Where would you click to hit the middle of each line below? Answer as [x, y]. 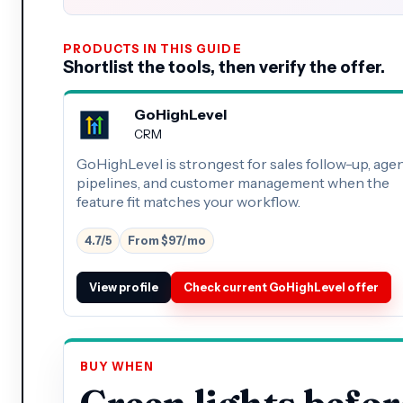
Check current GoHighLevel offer [281, 287]
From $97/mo [167, 240]
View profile [124, 287]
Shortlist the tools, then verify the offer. [224, 67]
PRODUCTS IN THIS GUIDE [152, 49]
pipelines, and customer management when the [233, 182]
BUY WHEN [117, 366]
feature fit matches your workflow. [188, 201]
